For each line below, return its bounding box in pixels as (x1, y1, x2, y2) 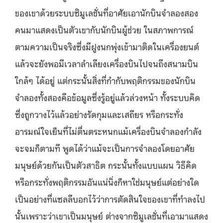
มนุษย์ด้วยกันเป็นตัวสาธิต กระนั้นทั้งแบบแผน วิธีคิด (15, 158, 197, 171)
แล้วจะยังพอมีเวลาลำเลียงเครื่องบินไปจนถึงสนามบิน (15, 57, 198, 69)
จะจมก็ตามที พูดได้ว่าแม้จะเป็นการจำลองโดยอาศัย (15, 141, 195, 154)
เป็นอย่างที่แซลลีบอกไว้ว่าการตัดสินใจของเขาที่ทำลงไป (15, 192, 205, 205)
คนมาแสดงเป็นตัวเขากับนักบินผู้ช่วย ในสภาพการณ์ (15, 23, 194, 35)
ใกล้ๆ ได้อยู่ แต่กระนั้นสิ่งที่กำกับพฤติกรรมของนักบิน (15, 74, 196, 86)
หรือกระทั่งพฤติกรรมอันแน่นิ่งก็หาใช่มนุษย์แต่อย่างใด (15, 175, 199, 188)
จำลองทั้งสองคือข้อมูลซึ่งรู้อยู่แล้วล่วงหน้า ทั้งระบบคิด (15, 91, 200, 103)
